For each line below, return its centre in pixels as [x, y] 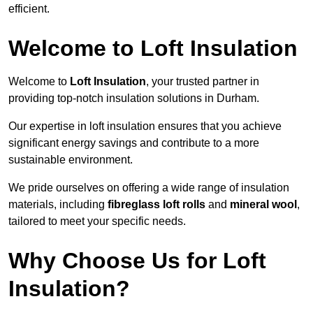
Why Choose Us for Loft [137, 261]
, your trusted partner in [203, 82]
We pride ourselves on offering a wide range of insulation [149, 188]
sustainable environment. [71, 160]
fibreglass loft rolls [156, 205]
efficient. [29, 9]
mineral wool [263, 205]
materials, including [58, 205]
